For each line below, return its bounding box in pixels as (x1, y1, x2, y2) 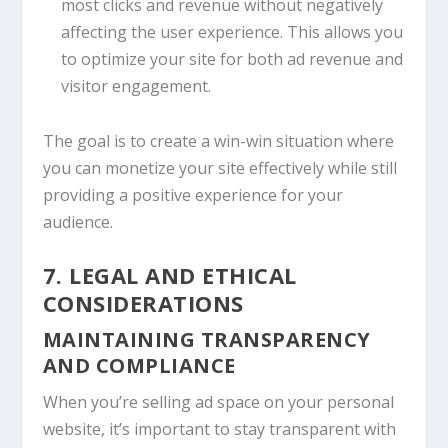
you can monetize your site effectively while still (42, 156, 397, 179)
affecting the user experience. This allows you (60, 21, 403, 44)
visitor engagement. (60, 75, 211, 98)
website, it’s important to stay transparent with (42, 418, 396, 441)
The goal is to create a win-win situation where (42, 129, 394, 152)
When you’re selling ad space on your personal (42, 391, 394, 414)
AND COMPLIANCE (42, 352, 236, 380)
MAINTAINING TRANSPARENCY (42, 326, 371, 354)
